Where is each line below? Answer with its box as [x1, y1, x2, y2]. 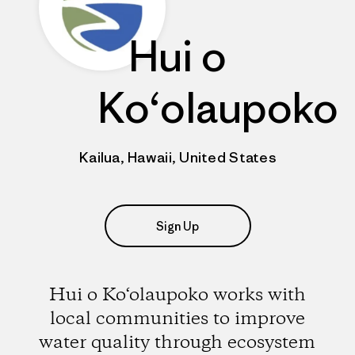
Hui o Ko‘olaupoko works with [48, 283, 306, 307]
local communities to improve [49, 307, 305, 331]
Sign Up [156, 218, 199, 234]
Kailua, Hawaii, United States [79, 148, 276, 166]
